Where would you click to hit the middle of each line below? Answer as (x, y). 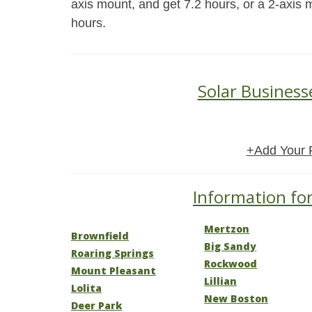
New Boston (236, 298)
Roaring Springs (112, 253)
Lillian (221, 281)
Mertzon (227, 229)
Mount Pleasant (114, 271)
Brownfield (100, 236)
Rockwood (231, 264)
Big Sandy (231, 246)
